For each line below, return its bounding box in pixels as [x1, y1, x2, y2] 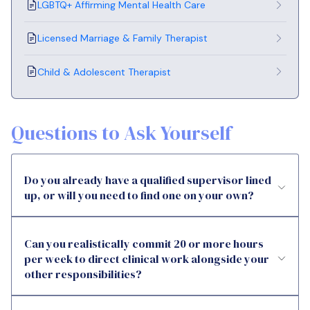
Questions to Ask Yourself [11, 119, 232, 146]
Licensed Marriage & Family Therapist [37, 32, 208, 45]
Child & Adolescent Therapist [37, 65, 171, 78]
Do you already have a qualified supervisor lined [24, 172, 271, 188]
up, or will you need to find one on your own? [24, 188, 254, 203]
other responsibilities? [24, 266, 142, 282]
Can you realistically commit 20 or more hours [24, 235, 264, 251]
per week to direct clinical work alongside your [24, 250, 269, 266]
